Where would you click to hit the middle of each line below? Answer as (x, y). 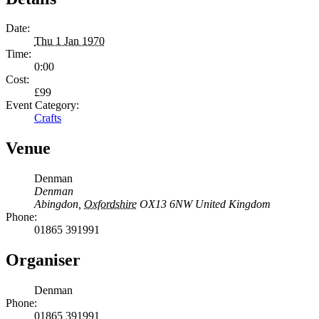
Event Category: (42, 105)
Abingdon (56, 204)
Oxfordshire (110, 204)
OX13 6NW (166, 204)
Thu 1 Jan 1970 (69, 41)
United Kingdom (233, 204)
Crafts (48, 118)
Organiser (43, 260)
